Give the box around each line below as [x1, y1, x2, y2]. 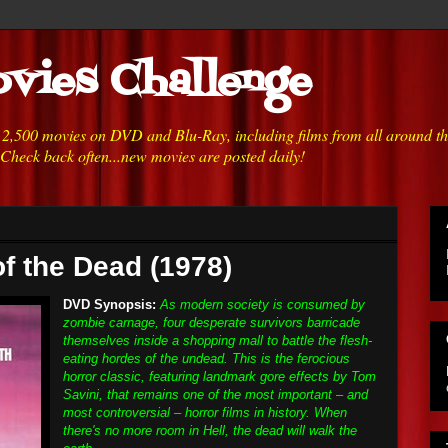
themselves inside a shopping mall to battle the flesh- [63, 333, 372, 348]
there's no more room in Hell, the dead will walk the [63, 423, 357, 438]
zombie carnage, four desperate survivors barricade [63, 315, 360, 330]
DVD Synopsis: [63, 297, 156, 312]
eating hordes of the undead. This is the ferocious [63, 351, 350, 366]
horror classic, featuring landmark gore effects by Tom [63, 369, 376, 384]
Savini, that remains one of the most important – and [63, 387, 368, 402]
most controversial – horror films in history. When [63, 405, 347, 420]
